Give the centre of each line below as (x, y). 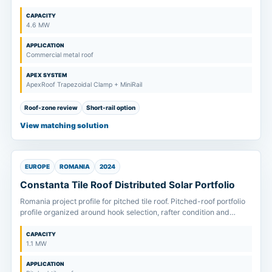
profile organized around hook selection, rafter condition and (125, 212)
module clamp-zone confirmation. (79, 223)
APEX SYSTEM (46, 75)
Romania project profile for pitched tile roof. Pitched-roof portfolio (133, 201)
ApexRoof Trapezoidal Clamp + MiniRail (84, 84)
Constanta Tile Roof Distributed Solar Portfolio (127, 185)
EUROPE (37, 166)
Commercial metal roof (60, 55)
